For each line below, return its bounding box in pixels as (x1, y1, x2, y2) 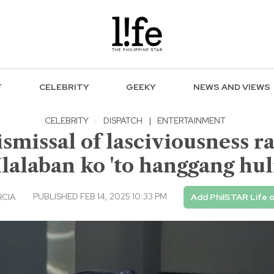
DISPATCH (103, 114, 143, 126)
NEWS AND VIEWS (193, 81, 271, 93)
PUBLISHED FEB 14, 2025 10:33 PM (33, 190, 167, 202)
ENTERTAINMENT (157, 114, 226, 126)
